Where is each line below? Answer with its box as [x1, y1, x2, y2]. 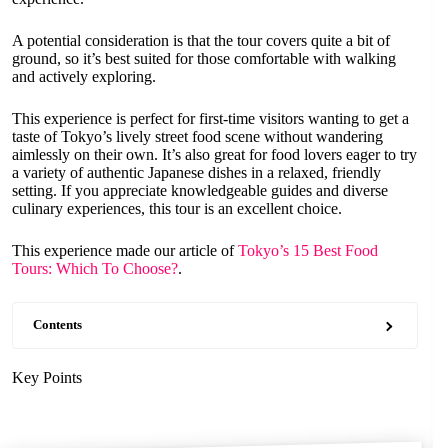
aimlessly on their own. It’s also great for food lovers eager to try [12, 146, 417, 163]
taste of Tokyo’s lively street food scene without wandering [12, 128, 383, 145]
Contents [33, 318, 82, 332]
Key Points [12, 369, 82, 386]
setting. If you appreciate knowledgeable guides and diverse [12, 182, 388, 199]
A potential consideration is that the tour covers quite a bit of [12, 32, 390, 49]
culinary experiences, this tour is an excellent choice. [12, 200, 342, 217]
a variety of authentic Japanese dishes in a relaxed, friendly [12, 164, 381, 181]
